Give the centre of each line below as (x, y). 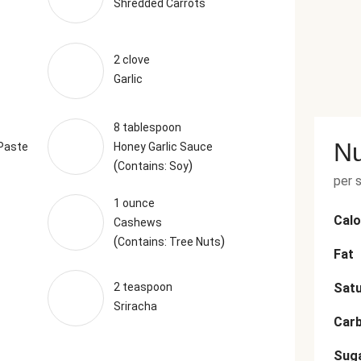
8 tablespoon (147, 127)
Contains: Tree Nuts (169, 242)
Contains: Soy (153, 166)
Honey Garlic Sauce (163, 147)
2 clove (131, 60)
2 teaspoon (143, 287)
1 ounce (134, 203)
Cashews (137, 222)
